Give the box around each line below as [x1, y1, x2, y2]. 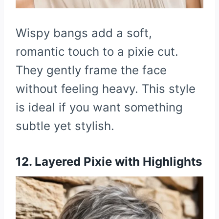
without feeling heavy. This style [16, 81, 196, 96]
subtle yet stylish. [16, 118, 114, 133]
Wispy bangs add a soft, [16, 25, 152, 40]
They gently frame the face [16, 63, 167, 77]
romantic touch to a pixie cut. [16, 44, 178, 59]
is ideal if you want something [16, 100, 183, 114]
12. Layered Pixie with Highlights [16, 154, 202, 169]
